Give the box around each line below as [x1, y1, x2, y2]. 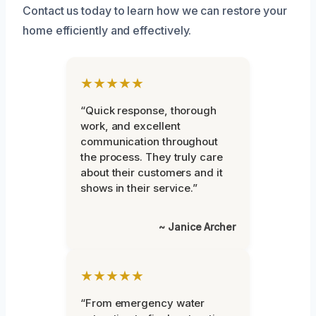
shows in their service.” [80, 181, 198, 195]
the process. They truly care [80, 150, 223, 164]
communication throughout [80, 135, 219, 149]
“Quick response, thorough [80, 104, 217, 118]
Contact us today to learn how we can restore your [23, 4, 288, 18]
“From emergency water [80, 296, 205, 310]
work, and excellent [80, 119, 181, 133]
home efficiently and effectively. [23, 23, 192, 38]
